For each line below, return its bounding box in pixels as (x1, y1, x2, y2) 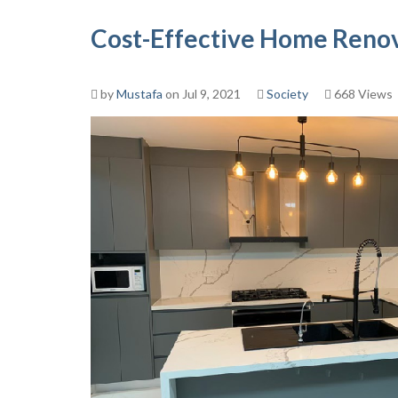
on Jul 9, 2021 (163, 86, 241, 101)
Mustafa (116, 86, 163, 101)
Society (267, 86, 308, 101)
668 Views (331, 86, 393, 101)
